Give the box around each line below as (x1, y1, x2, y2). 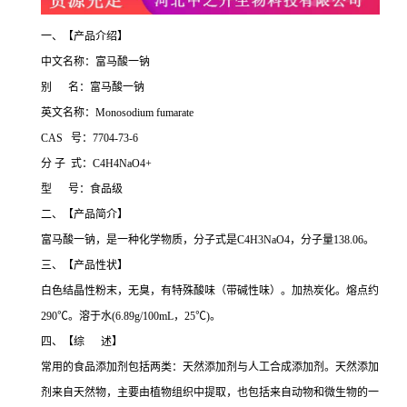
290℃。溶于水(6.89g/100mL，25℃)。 (41, 310, 221, 323)
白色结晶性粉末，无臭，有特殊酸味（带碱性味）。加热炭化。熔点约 (41, 284, 379, 298)
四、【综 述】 (41, 335, 123, 349)
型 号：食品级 (41, 183, 123, 196)
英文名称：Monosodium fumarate (41, 106, 194, 120)
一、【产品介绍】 (41, 30, 128, 44)
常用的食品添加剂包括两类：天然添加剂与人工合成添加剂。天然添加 (41, 361, 379, 374)
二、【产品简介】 (41, 208, 128, 222)
